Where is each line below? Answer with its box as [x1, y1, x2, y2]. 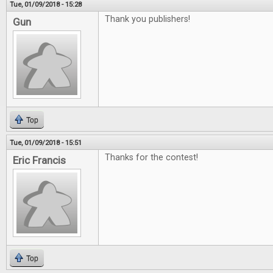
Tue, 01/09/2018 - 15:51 [10, 138, 82, 147]
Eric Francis [13, 154, 66, 167]
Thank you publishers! [105, 14, 190, 25]
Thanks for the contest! [105, 152, 198, 163]
